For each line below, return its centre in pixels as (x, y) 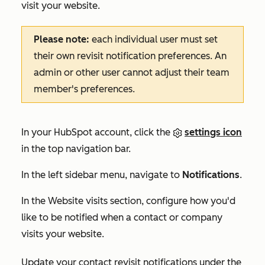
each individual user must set (155, 40)
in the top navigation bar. (76, 149)
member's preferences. (84, 89)
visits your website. (63, 234)
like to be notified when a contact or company (122, 218)
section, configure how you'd (172, 201)
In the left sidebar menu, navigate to (102, 175)
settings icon (213, 132)
